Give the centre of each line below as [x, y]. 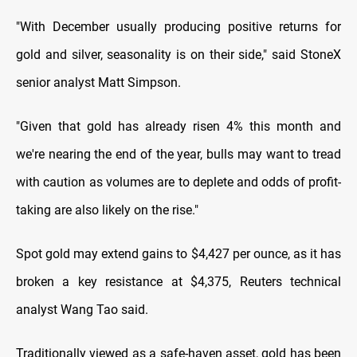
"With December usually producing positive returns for [178, 27]
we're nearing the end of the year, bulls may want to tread [178, 155]
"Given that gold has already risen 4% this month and [178, 127]
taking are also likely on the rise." [107, 210]
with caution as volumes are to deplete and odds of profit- [178, 182]
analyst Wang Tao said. [82, 310]
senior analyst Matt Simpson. [98, 83]
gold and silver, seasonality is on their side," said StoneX [178, 55]
